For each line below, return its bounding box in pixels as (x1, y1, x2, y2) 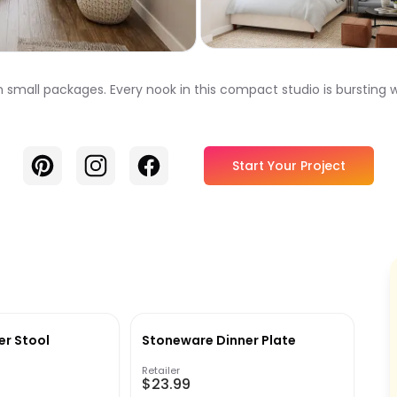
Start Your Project (232, 157, 346, 175)
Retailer (141, 363, 180, 378)
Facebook (136, 152, 206, 174)
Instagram (82, 152, 155, 174)
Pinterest (29, 152, 93, 174)
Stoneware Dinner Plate (141, 331, 296, 350)
